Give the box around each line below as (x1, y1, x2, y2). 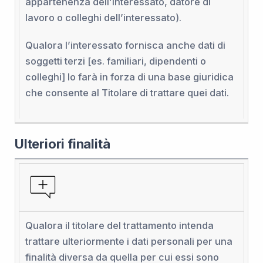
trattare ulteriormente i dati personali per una (25, 235, 232, 248)
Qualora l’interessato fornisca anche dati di (25, 39, 225, 51)
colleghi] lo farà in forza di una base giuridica (25, 70, 234, 83)
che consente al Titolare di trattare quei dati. (25, 86, 229, 99)
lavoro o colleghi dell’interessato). (25, 11, 181, 23)
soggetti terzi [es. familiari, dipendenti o (25, 55, 206, 67)
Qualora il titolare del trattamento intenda (25, 220, 214, 232)
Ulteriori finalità (15, 136, 110, 152)
